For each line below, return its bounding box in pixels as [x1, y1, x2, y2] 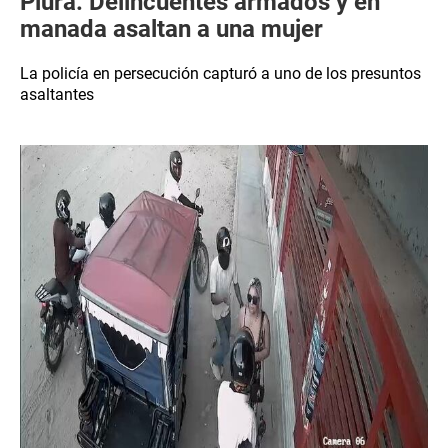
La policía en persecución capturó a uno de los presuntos [20, 64, 421, 83]
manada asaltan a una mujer [20, 15, 323, 43]
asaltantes [20, 85, 94, 104]
